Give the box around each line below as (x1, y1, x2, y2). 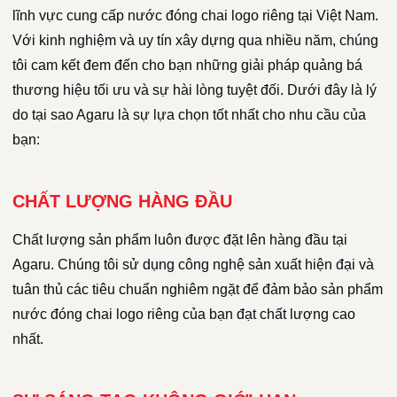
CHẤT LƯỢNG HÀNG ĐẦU (12, 191, 232, 212)
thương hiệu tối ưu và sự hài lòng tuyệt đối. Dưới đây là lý (12, 82, 377, 98)
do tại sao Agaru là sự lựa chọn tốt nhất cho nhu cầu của (12, 107, 366, 123)
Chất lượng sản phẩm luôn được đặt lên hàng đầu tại (12, 232, 347, 248)
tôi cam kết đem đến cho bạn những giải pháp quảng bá (12, 58, 362, 74)
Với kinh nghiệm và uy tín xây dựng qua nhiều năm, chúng (12, 33, 378, 49)
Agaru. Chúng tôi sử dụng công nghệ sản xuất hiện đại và (12, 257, 374, 273)
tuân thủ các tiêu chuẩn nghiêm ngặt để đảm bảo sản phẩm (12, 282, 383, 298)
